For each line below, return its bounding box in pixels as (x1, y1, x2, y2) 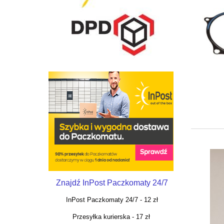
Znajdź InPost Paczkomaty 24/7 (56, 178, 168, 187)
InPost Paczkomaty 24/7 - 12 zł (64, 196, 158, 204)
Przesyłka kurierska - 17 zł (72, 213, 150, 221)
